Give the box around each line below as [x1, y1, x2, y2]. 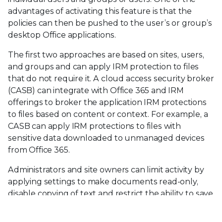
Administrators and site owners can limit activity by [8, 165, 204, 174]
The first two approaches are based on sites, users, [8, 50, 204, 59]
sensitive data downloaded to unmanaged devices [8, 133, 205, 143]
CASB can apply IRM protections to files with [8, 121, 181, 131]
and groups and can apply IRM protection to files [8, 61, 199, 71]
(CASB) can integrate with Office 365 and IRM [8, 85, 184, 95]
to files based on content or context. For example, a [8, 109, 208, 119]
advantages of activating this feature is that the [8, 6, 192, 16]
